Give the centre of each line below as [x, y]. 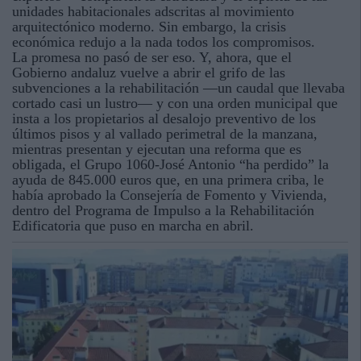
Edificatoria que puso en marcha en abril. [133, 226]
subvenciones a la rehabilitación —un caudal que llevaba [178, 88]
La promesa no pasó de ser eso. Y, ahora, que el [152, 57]
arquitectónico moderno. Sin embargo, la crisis [149, 27]
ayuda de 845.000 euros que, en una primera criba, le [168, 180]
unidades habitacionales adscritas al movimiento [153, 11]
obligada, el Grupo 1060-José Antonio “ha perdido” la [170, 164]
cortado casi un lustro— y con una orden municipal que [175, 103]
